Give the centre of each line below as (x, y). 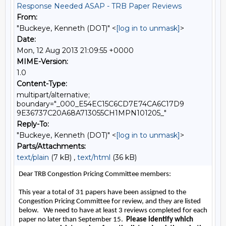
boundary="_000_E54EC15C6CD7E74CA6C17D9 (100, 104)
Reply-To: (33, 124)
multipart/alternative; (53, 95)
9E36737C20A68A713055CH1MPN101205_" (92, 113)
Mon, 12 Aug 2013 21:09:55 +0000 (75, 50)
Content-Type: (42, 84)
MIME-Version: (42, 62)
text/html (94, 157)
